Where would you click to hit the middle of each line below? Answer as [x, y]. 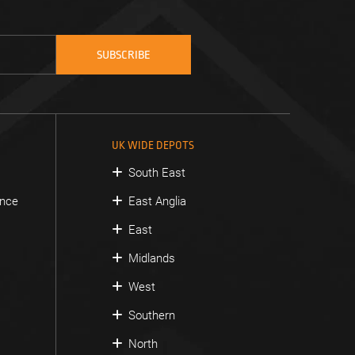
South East [157, 172]
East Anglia [157, 201]
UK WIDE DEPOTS [153, 145]
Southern [151, 315]
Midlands [151, 258]
